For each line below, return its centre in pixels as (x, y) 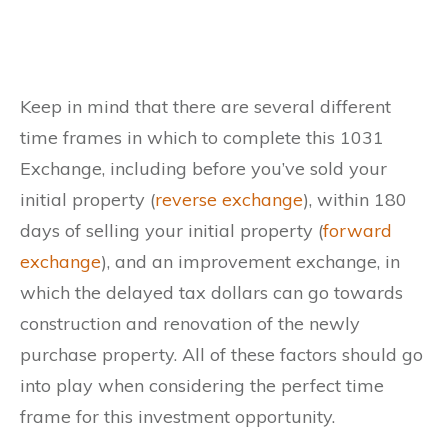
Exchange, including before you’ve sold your (203, 169)
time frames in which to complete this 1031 (202, 138)
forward (357, 231)
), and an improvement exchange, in (250, 262)
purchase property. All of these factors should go (221, 355)
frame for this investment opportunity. (177, 417)
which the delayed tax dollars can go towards (211, 293)
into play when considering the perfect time (202, 386)
